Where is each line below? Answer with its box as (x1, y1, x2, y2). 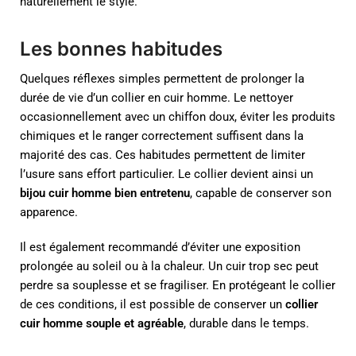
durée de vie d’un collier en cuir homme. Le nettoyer (20, 91, 293, 106)
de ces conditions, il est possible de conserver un (20, 296, 285, 311)
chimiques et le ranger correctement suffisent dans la (20, 129, 304, 144)
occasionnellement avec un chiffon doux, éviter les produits (20, 110, 335, 125)
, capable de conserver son (190, 186, 331, 201)
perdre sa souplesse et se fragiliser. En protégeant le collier (20, 277, 335, 292)
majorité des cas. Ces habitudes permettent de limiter (20, 148, 305, 163)
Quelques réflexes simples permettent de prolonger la (20, 72, 304, 87)
